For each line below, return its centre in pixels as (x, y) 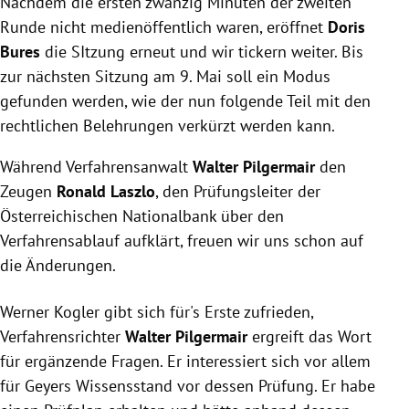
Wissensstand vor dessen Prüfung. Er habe (223, 386)
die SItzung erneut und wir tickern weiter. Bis (204, 52)
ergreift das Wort (312, 337)
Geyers (48, 386)
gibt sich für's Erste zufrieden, (206, 312)
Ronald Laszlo (106, 192)
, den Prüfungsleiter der (238, 192)
